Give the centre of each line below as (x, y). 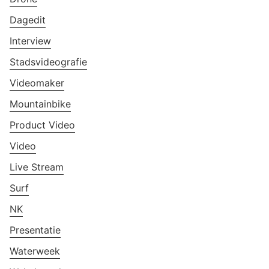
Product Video (42, 125)
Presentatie (35, 230)
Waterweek (35, 251)
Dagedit (28, 20)
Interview (30, 41)
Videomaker (37, 83)
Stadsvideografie (48, 62)
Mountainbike (40, 104)
